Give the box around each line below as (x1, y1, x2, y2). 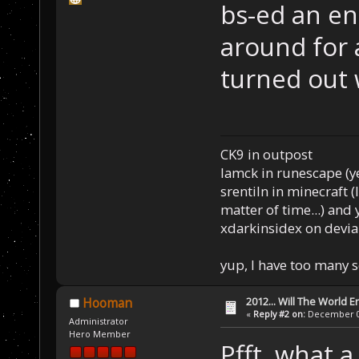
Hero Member (69, 328, 131, 341)
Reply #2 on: (253, 308, 306, 321)
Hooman (82, 295, 132, 313)
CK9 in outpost (220, 145, 313, 164)
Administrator (69, 315, 129, 328)
